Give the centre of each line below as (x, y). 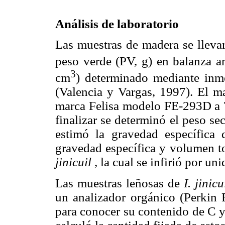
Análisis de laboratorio (117, 24)
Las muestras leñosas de (120, 183)
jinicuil (73, 162)
